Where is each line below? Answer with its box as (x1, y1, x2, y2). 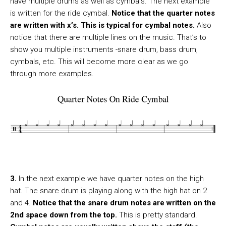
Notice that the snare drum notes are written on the (33, 198, 216, 208)
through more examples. (10, 69, 94, 79)
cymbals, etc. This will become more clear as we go (10, 57, 188, 67)
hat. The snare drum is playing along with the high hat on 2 (10, 186, 207, 196)
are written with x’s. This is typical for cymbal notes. (10, 21, 195, 30)
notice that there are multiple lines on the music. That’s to (10, 33, 206, 42)
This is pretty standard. (119, 210, 197, 220)
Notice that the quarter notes (111, 9, 215, 18)
